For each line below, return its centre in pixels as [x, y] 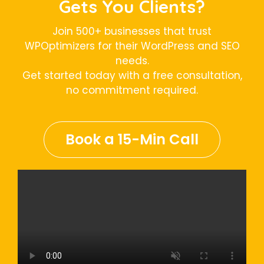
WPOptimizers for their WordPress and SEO [132, 46]
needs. [132, 60]
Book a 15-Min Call [132, 139]
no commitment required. [132, 90]
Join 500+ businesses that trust [132, 31]
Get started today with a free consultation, [132, 75]
